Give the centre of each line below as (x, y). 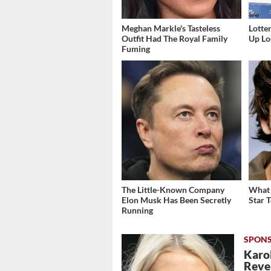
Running (137, 211)
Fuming (136, 49)
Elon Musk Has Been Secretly (176, 200)
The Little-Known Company (173, 190)
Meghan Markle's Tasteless (171, 28)
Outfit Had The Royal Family (175, 39)
